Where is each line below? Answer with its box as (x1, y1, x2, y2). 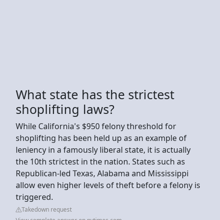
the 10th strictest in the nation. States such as (16, 156, 185, 167)
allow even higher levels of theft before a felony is (16, 179, 200, 191)
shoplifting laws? (16, 100, 114, 117)
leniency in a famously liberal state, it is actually (16, 144, 191, 155)
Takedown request (22, 205, 72, 214)
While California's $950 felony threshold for (16, 120, 176, 132)
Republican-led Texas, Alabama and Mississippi (16, 167, 189, 179)
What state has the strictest (16, 85, 174, 103)
